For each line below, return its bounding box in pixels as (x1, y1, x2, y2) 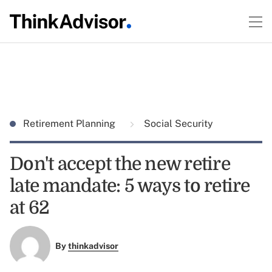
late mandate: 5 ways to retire (10, 175, 250, 196)
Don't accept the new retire (10, 154, 230, 174)
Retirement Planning (23, 118, 118, 129)
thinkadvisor (67, 241, 118, 251)
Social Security (141, 118, 213, 129)
